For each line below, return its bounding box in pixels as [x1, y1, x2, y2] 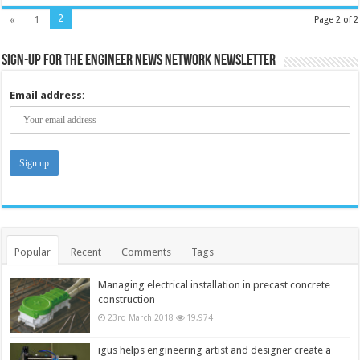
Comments [121, 245, 172, 258]
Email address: [10, 88, 86, 101]
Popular [14, 245, 51, 258]
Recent [71, 245, 102, 258]
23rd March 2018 [108, 312, 174, 322]
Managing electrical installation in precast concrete [98, 278, 331, 291]
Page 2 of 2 [313, 14, 358, 25]
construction [98, 292, 156, 305]
